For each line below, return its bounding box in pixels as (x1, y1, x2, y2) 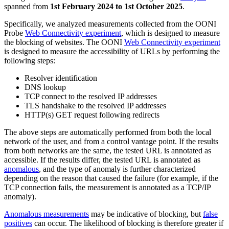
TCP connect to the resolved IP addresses (25, 92, 157, 101)
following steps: (4, 56, 55, 65)
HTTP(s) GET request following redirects (25, 110, 159, 120)
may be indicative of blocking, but (89, 210, 203, 219)
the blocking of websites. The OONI (4, 38, 124, 47)
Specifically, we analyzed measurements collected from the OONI (4, 19, 216, 29)
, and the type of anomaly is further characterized (39, 165, 196, 174)
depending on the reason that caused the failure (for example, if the (4, 174, 218, 183)
